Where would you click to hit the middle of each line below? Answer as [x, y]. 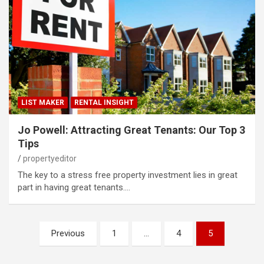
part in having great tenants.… [74, 188]
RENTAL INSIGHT [104, 103]
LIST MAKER [43, 103]
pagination [44, 249]
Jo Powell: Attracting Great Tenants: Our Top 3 [131, 130]
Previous [68, 234]
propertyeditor [50, 159]
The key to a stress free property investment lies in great [128, 175]
